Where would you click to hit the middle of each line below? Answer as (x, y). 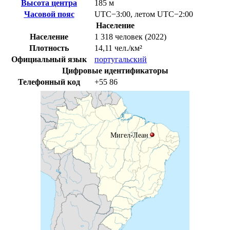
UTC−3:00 (112, 14)
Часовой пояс (49, 14)
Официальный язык (49, 59)
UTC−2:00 (175, 14)
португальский (121, 59)
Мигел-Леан (130, 135)
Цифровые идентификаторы (115, 70)
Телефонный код (49, 82)
